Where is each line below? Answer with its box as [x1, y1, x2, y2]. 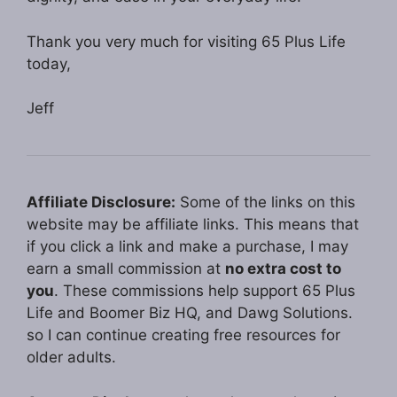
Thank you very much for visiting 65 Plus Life [27, 32, 346, 51]
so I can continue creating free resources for [27, 326, 340, 345]
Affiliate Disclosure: [27, 193, 175, 212]
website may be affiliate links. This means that [27, 215, 359, 234]
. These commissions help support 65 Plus [54, 282, 355, 300]
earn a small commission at [27, 260, 225, 278]
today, [27, 54, 71, 73]
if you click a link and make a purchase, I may [27, 237, 348, 256]
